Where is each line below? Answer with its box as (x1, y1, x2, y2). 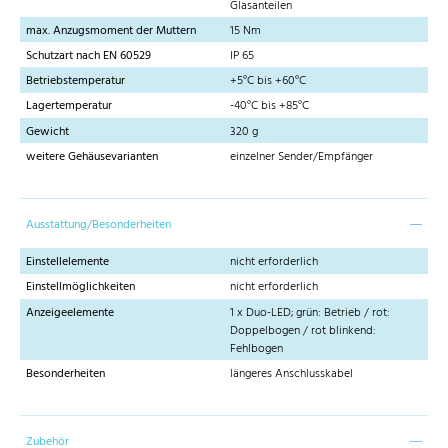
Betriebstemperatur (26, 71, 125, 92)
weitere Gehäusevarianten (26, 146, 158, 167)
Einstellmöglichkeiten (26, 277, 135, 298)
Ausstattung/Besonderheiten (26, 214, 171, 235)
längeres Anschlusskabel (230, 363, 353, 384)
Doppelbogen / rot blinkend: (230, 320, 376, 341)
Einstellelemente (26, 252, 109, 273)
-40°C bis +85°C (230, 96, 309, 117)
